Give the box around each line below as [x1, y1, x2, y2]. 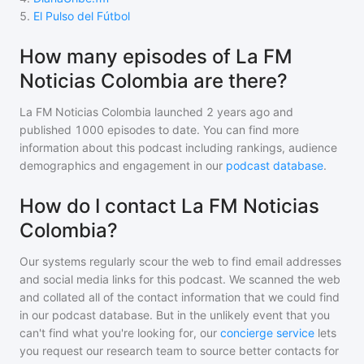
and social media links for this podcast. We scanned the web [19, 272, 340, 286]
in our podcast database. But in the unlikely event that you [19, 308, 330, 322]
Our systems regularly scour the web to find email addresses [19, 254, 341, 268]
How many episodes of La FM [19, 45, 292, 68]
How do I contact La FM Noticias [19, 194, 319, 218]
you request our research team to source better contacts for [19, 344, 339, 357]
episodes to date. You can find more [104, 123, 299, 136]
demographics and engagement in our [19, 158, 226, 172]
